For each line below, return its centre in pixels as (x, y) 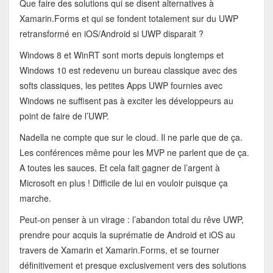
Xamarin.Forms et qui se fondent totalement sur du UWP (129, 19)
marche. (35, 198)
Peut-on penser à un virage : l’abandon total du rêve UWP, (131, 220)
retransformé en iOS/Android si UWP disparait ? (111, 34)
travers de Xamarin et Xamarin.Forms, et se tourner (119, 250)
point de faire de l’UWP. (64, 116)
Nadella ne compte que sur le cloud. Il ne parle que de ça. (131, 137)
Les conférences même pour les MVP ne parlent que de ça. (134, 153)
